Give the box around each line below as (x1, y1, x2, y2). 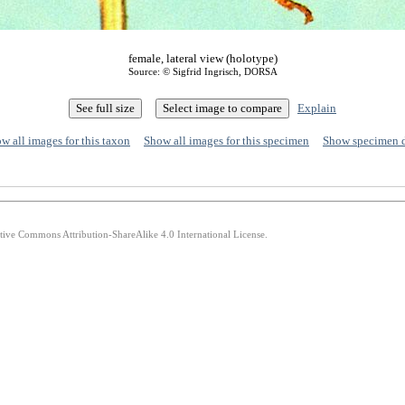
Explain (297, 101, 336, 115)
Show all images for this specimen (144, 134, 309, 147)
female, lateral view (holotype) (127, 52, 278, 65)
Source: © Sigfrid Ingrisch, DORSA (127, 66, 278, 77)
